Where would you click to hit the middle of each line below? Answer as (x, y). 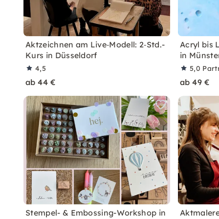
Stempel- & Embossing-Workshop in (96, 213)
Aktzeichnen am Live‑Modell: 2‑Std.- (95, 44)
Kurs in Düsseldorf (61, 55)
